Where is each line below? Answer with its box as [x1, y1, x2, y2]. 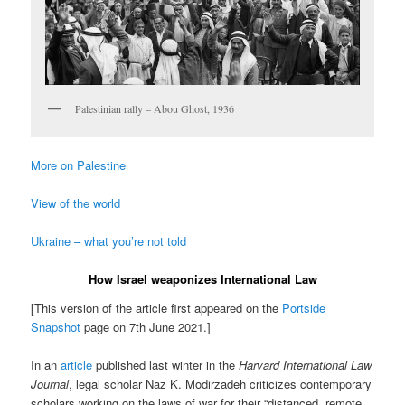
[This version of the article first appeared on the [31, 298, 283, 316]
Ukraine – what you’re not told [31, 232, 187, 250]
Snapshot [31, 317, 81, 335]
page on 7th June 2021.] [80, 317, 212, 335]
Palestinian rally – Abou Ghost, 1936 [75, 100, 235, 116]
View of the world [31, 194, 121, 212]
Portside [282, 298, 326, 316]
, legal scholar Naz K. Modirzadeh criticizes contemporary [69, 374, 372, 392]
